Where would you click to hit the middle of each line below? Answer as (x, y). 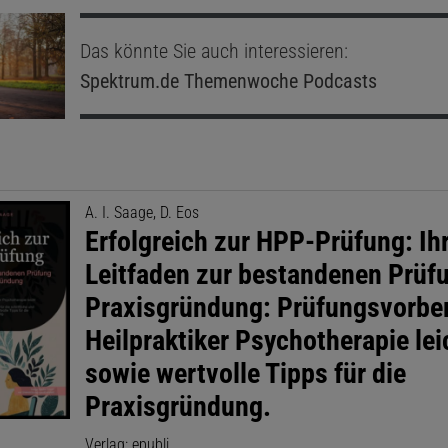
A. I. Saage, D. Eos (142, 212)
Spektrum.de (129, 80)
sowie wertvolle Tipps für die (246, 373)
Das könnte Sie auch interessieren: (213, 50)
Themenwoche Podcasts (277, 80)
